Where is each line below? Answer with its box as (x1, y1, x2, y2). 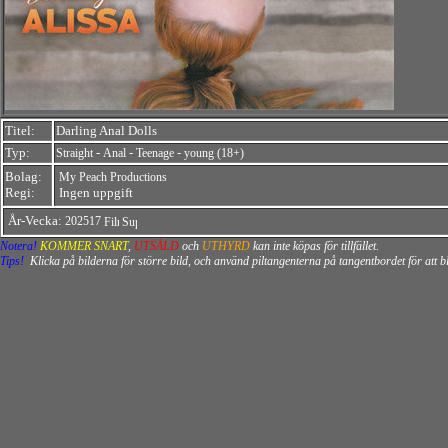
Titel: (5, 123, 35, 138)
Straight (56, 146, 93, 160)
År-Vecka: (8, 213, 65, 228)
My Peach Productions (59, 170, 167, 184)
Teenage (136, 146, 174, 160)
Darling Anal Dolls (56, 123, 157, 138)
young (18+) (184, 146, 244, 160)
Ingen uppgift (59, 185, 133, 200)
